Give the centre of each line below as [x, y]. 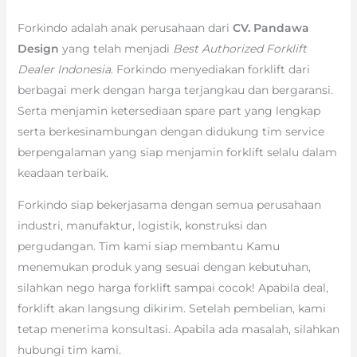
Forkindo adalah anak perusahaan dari [125, 27]
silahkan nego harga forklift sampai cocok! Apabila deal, [173, 287]
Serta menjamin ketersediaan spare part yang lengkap [169, 110]
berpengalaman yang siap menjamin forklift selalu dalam [177, 152]
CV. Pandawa [271, 27]
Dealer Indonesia [64, 69]
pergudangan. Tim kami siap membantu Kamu [148, 246]
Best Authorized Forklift [239, 48]
